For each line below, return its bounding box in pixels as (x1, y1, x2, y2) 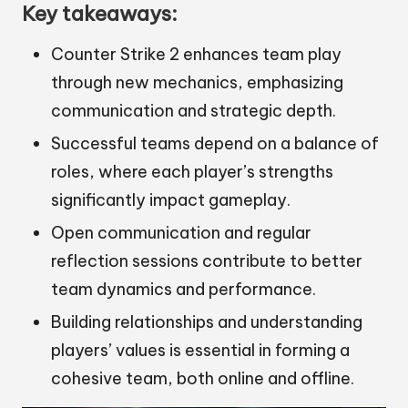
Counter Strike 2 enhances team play (51, 43, 342, 65)
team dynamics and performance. (51, 279, 316, 301)
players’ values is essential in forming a (51, 340, 350, 362)
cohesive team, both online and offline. (51, 368, 354, 390)
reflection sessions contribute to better (51, 250, 362, 272)
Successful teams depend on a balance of (51, 133, 379, 155)
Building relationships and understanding (51, 311, 362, 333)
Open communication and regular (51, 222, 311, 244)
